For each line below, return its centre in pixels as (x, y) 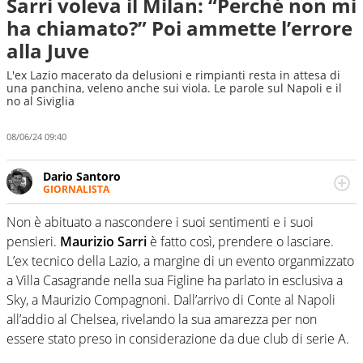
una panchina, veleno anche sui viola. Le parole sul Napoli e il (174, 88)
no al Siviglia (41, 101)
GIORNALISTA (76, 189)
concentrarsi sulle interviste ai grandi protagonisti (179, 234)
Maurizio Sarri (103, 242)
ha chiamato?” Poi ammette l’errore (179, 28)
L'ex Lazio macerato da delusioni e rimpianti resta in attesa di (173, 75)
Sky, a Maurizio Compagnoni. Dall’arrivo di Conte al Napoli (171, 300)
